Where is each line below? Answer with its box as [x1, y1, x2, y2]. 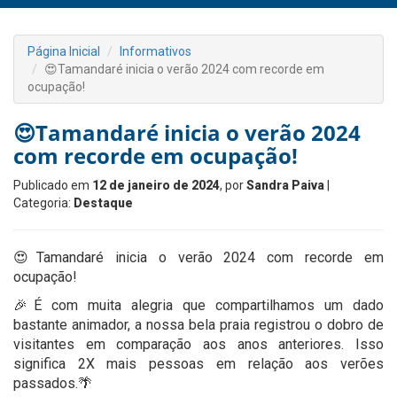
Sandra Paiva [246, 178, 324, 192]
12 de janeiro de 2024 [92, 178, 220, 192]
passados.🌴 [13, 375, 92, 392]
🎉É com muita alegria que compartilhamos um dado [13, 297, 384, 314]
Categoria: [13, 196, 74, 210]
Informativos [120, 44, 191, 58]
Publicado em [13, 178, 92, 192]
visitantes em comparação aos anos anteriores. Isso [13, 336, 384, 353]
